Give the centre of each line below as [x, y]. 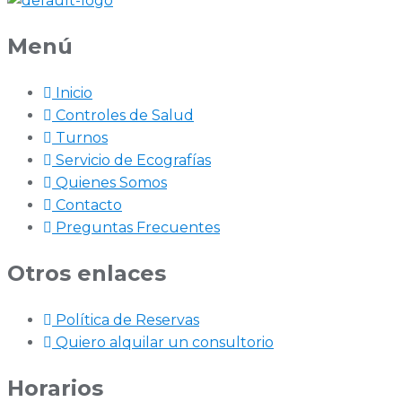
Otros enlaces [87, 273]
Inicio [74, 93]
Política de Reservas [127, 319]
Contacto [89, 205]
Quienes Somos [111, 183]
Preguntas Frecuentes [138, 228]
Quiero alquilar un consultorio [165, 342]
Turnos [82, 138]
